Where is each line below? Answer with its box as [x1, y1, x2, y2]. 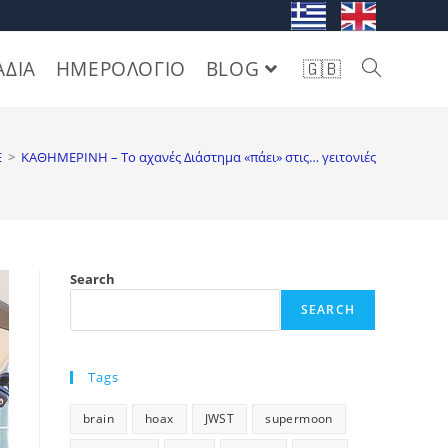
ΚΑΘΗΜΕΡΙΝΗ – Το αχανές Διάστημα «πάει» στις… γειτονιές [21, 147, 376, 166]
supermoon [265, 409, 333, 427]
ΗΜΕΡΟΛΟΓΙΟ [55, 55, 186, 82]
